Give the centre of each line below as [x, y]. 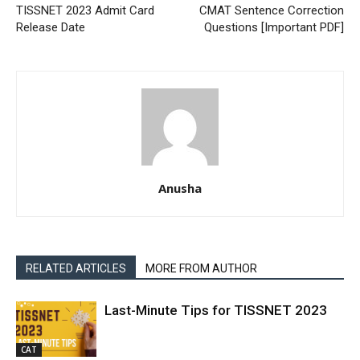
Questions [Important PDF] [274, 27]
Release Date [51, 27]
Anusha [180, 188]
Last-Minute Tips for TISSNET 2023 [216, 310]
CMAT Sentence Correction [272, 10]
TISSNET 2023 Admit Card [85, 10]
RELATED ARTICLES [76, 268]
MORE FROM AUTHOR [201, 268]
